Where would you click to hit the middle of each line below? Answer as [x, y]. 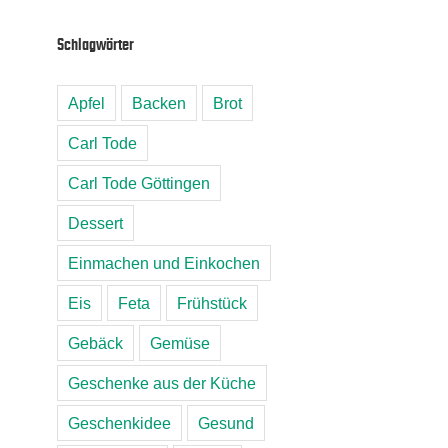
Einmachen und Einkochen [163, 262]
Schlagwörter [95, 44]
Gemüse [179, 342]
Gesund [225, 422]
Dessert [95, 222]
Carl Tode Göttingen [138, 182]
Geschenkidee [119, 422]
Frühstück [211, 302]
